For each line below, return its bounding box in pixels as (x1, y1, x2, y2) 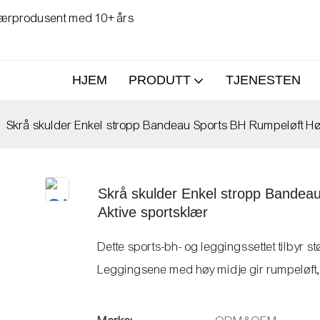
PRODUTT (129, 73, 191, 87)
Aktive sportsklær (98, 204, 208, 221)
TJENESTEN (226, 73, 301, 87)
